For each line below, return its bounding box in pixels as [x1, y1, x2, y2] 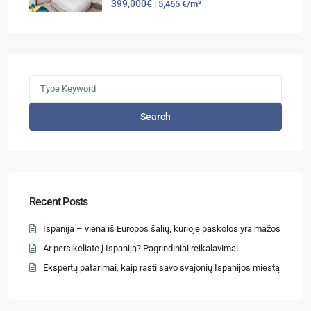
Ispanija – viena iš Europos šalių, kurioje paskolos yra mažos [43, 223, 280, 234]
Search [140, 110, 171, 122]
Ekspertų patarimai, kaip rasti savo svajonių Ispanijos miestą [43, 262, 280, 273]
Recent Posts [29, 194, 88, 208]
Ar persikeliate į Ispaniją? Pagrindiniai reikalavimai [43, 242, 238, 253]
